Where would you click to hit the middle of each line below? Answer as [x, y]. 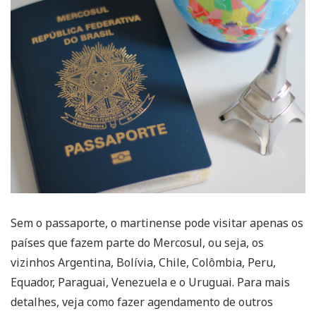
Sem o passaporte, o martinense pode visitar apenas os [157, 223]
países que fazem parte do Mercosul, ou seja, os [137, 242]
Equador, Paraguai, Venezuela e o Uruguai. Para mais [150, 282]
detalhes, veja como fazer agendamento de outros [142, 302]
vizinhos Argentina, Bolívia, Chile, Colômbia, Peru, [143, 262]
